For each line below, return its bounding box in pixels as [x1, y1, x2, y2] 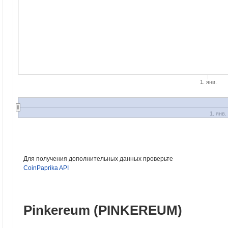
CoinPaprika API [23, 164, 69, 172]
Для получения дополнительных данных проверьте [23, 155, 173, 162]
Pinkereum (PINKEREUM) [23, 203, 182, 218]
